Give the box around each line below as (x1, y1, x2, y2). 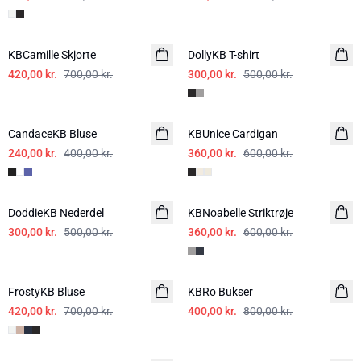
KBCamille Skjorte (8, 48, 96, 61)
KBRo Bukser (188, 285, 253, 298)
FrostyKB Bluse (8, 285, 85, 298)
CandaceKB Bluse (8, 127, 97, 140)
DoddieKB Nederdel (8, 206, 104, 219)
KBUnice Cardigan (188, 127, 278, 140)
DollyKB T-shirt (188, 48, 259, 61)
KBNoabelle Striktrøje (188, 206, 293, 219)
